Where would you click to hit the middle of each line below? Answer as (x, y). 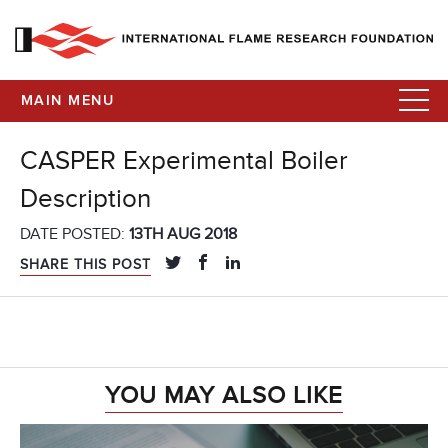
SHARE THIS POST (85, 265)
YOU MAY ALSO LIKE (224, 396)
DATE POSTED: (74, 234)
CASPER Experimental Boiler (184, 161)
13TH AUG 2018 (183, 234)
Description (85, 199)
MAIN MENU (67, 101)
